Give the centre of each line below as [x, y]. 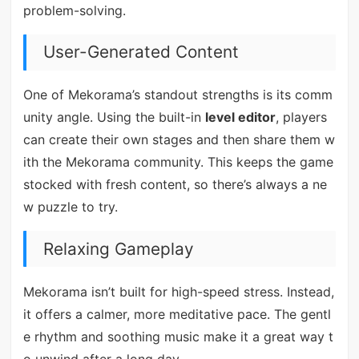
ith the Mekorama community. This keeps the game [178, 162]
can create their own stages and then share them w [179, 140]
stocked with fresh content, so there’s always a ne [175, 185]
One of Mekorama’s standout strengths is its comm [177, 95]
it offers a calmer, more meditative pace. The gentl [177, 314]
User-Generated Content [141, 52]
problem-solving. [74, 10]
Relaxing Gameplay [118, 248]
